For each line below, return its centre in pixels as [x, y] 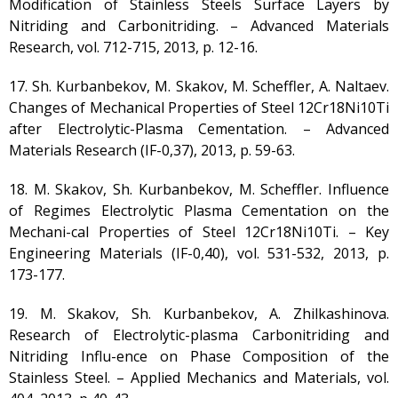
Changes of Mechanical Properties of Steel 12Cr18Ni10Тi [199, 107]
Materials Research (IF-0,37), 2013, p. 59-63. [152, 150]
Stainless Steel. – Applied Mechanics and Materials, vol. [199, 378]
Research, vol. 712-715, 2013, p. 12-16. [133, 47]
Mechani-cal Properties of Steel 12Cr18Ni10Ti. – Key [199, 232]
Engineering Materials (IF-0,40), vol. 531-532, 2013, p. [199, 253]
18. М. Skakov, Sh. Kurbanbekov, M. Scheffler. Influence [199, 189]
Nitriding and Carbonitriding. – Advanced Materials [199, 26]
